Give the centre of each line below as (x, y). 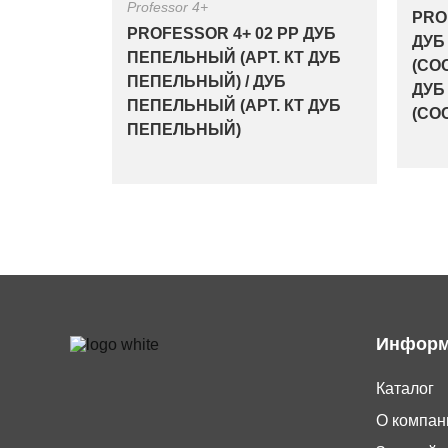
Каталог (405, 388)
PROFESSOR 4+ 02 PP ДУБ (231, 33)
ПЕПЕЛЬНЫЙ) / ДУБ (206, 81)
